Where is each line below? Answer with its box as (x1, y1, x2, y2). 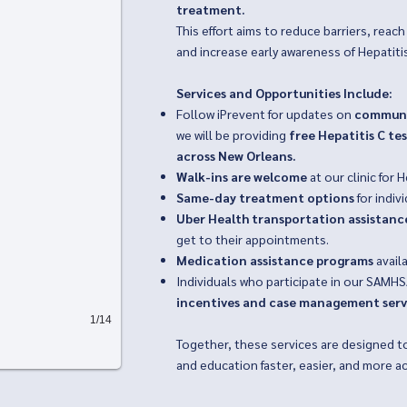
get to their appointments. (176, 231, 329, 247)
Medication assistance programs (176, 252, 373, 268)
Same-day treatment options (176, 189, 357, 205)
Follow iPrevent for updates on (176, 105, 354, 122)
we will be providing (176, 126, 289, 143)
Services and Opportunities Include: (176, 84, 392, 101)
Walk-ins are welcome (176, 168, 307, 184)
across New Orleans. (176, 147, 296, 164)
